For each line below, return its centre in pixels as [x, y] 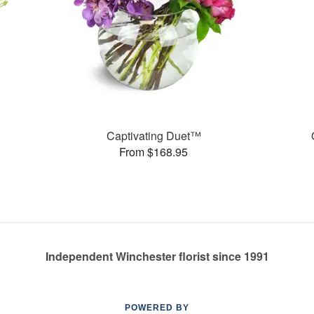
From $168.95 [154, 151]
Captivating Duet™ [153, 135]
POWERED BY [157, 308]
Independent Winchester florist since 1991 [157, 256]
